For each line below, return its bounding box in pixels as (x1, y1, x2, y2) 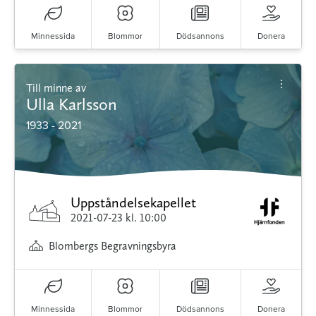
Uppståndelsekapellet (71, 193, 197, 211)
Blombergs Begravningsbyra (49, 238, 176, 253)
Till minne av (32, 80, 86, 95)
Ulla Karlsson (26, 93, 117, 114)
